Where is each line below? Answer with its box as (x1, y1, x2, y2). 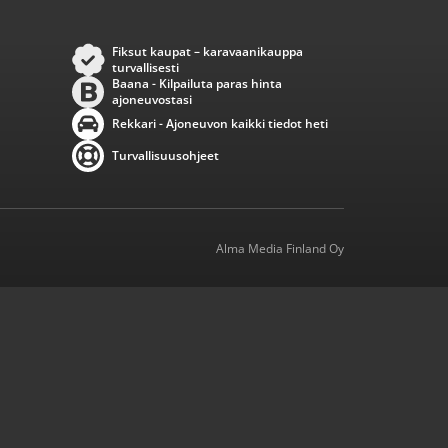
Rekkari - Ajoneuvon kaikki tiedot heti (112, 115, 328, 132)
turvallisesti (112, 59, 179, 76)
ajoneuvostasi (112, 91, 192, 108)
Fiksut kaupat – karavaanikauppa (112, 43, 303, 60)
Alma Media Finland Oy (216, 240, 344, 257)
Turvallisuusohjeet (112, 147, 219, 164)
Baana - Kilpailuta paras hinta (112, 75, 282, 92)
